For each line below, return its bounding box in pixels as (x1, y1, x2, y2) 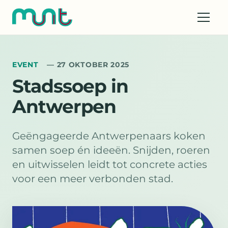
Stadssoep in (12, 75, 129, 97)
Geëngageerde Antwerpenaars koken (12, 130, 206, 142)
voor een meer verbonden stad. (12, 173, 173, 185)
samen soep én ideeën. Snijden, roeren (12, 144, 210, 156)
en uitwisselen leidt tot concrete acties (12, 158, 207, 170)
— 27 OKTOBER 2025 (47, 60, 130, 69)
